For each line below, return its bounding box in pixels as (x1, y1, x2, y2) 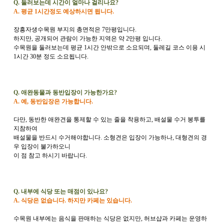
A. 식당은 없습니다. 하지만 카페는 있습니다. (13, 197, 132, 204)
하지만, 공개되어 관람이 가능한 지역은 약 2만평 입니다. (13, 35, 162, 42)
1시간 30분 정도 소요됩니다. (13, 53, 88, 60)
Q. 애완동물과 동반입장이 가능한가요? (13, 89, 118, 96)
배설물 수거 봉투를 (154, 116, 205, 123)
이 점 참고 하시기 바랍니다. (13, 152, 87, 159)
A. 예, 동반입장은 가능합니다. (13, 98, 93, 105)
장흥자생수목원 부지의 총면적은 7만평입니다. (13, 26, 136, 33)
